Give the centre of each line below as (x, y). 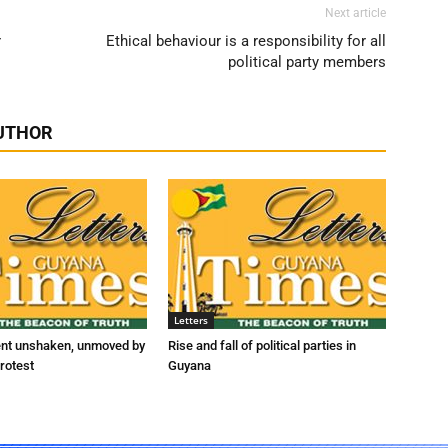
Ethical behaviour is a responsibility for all (246, 41)
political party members (307, 62)
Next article (355, 13)
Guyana (189, 365)
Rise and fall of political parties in (262, 345)
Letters (191, 320)
